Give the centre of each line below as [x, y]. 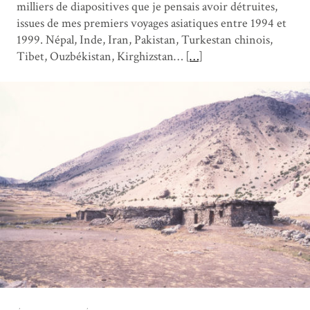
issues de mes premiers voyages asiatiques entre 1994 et [152, 23]
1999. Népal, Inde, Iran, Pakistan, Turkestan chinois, [145, 39]
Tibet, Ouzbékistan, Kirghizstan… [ [103, 56]
